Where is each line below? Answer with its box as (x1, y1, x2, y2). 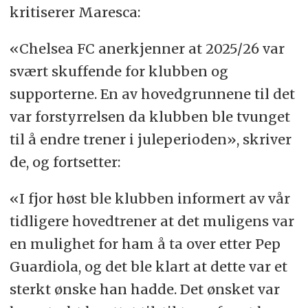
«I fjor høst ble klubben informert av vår (9, 189, 290, 207)
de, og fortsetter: (9, 153, 124, 170)
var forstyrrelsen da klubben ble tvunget (9, 107, 290, 125)
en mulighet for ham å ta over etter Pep (9, 234, 280, 252)
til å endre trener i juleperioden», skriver (9, 130, 291, 148)
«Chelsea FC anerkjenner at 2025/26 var (9, 39, 285, 57)
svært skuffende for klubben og (9, 62, 228, 80)
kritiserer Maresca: (9, 3, 144, 21)
